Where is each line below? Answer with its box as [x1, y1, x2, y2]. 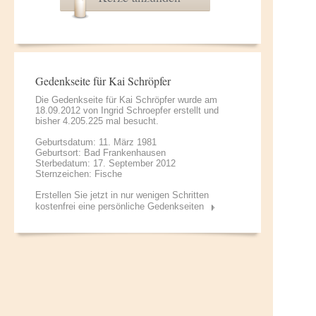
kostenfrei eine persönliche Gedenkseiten [35, 201, 204, 212]
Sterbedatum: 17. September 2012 [35, 158, 176, 169]
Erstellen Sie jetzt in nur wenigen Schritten [35, 190, 209, 200]
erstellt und [171, 105, 219, 116]
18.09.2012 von [35, 105, 101, 116]
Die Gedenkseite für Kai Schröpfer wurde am [35, 95, 217, 105]
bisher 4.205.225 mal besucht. [35, 116, 159, 126]
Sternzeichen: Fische [35, 169, 122, 179]
